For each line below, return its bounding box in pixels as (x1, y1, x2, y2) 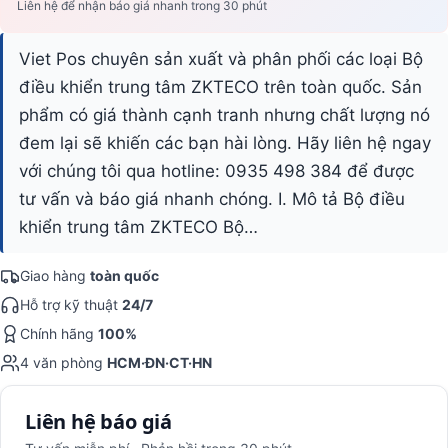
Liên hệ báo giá (25, 408, 172, 435)
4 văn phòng (20, 354, 107, 371)
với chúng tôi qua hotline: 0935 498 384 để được (19, 161, 414, 181)
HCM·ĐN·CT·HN (107, 354, 212, 371)
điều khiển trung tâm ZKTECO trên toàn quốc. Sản (19, 77, 422, 97)
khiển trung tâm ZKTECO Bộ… (19, 217, 258, 237)
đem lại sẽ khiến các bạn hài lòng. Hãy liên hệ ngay (19, 133, 431, 153)
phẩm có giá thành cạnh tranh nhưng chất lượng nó (19, 105, 430, 125)
